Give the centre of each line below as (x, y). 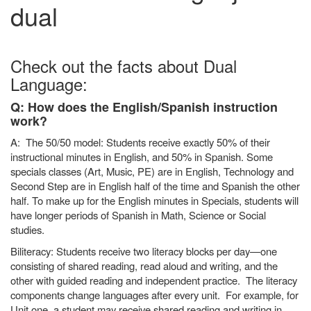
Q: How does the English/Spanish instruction (144, 107)
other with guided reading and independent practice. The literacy (154, 280)
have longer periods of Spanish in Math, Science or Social (138, 215)
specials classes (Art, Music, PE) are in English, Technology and (152, 171)
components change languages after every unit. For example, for (154, 295)
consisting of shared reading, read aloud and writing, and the (144, 266)
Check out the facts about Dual (124, 66)
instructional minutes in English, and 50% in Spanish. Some (142, 157)
